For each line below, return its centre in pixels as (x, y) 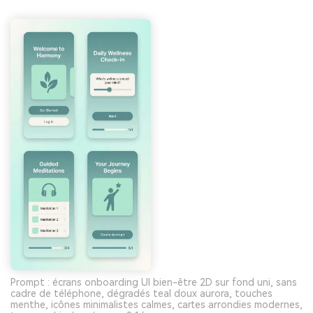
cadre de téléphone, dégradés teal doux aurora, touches (141, 294)
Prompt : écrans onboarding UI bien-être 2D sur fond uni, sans (154, 283)
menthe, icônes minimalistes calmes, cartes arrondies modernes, (156, 305)
